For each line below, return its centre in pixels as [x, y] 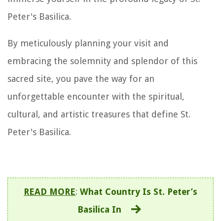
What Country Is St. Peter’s [139, 191]
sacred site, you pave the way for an [81, 78]
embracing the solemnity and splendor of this [102, 61]
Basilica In [99, 209]
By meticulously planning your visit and [88, 43]
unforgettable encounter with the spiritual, [96, 96]
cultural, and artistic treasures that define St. [99, 114]
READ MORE [50, 191]
